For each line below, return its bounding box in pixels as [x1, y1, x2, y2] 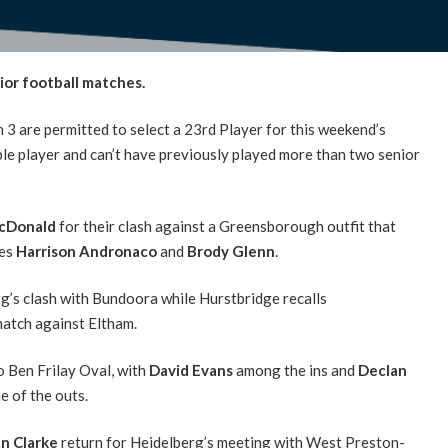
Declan [357, 360, 407, 379]
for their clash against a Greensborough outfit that [58, 216, 396, 235]
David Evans [148, 360, 236, 379]
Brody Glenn [186, 241, 275, 260]
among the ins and [235, 360, 358, 379]
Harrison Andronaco [15, 241, 160, 260]
